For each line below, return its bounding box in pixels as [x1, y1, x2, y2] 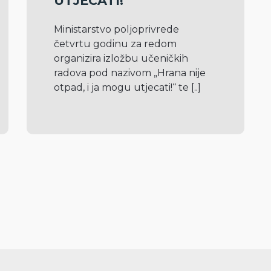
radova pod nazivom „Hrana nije [54, 67, 206, 79]
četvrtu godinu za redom [54, 38, 177, 50]
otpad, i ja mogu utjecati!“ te [54, 82, 191, 93]
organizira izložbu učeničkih [54, 53, 188, 64]
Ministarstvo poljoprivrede [54, 24, 179, 35]
